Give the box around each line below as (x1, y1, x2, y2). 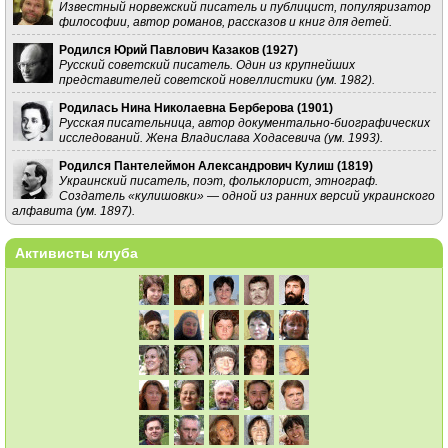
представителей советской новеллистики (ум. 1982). (58, 73, 375, 87)
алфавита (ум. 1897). (11, 204, 135, 218)
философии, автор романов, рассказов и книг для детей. (58, 15, 392, 29)
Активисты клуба (15, 244, 138, 261)
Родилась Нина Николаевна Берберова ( (58, 101, 301, 115)
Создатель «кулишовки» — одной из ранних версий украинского (58, 189, 435, 203)
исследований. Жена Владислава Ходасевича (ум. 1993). (58, 131, 383, 145)
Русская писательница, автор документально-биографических (58, 116, 430, 130)
